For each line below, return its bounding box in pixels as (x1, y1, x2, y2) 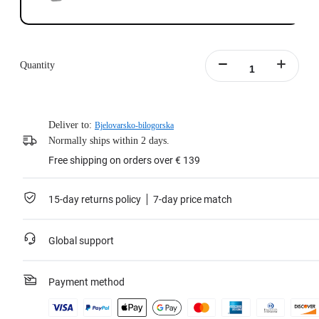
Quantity (20, 60, 55, 71)
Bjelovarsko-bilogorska (95, 120, 174, 131)
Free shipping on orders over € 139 (48, 155, 200, 167)
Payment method (48, 276, 125, 288)
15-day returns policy (48, 194, 141, 206)
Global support (48, 235, 114, 247)
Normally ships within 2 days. (48, 135, 169, 147)
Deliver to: (48, 120, 92, 131)
